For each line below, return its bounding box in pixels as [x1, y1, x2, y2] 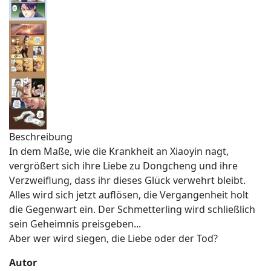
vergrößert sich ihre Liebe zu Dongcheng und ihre [9, 159, 238, 173]
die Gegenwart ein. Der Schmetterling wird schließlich [9, 203, 255, 217]
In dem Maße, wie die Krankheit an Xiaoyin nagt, [9, 145, 229, 158]
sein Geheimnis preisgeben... [9, 217, 141, 231]
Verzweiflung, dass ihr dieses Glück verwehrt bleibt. [9, 174, 246, 188]
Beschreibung [9, 130, 73, 144]
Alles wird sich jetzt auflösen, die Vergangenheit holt [9, 188, 249, 202]
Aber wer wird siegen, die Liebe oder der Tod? [9, 232, 218, 246]
